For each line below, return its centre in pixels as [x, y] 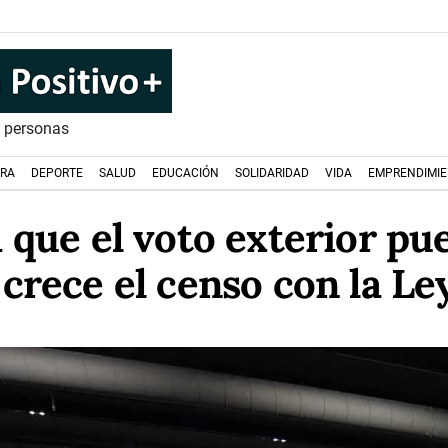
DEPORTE [57, 173]
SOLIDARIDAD [272, 173]
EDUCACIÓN [185, 173]
